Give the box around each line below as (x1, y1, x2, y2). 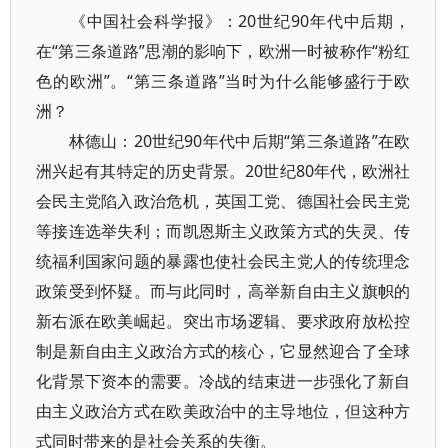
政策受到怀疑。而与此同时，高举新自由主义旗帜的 (36, 280, 411, 302)
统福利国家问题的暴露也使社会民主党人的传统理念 (36, 250, 411, 272)
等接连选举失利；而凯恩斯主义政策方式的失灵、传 (36, 220, 411, 242)
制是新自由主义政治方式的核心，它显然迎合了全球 (36, 340, 411, 362)
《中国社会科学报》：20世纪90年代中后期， (36, 10, 411, 32)
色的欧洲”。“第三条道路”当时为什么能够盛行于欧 (36, 70, 411, 92)
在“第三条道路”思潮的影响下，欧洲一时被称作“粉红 (36, 40, 411, 62)
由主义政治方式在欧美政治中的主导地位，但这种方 (36, 400, 411, 422)
